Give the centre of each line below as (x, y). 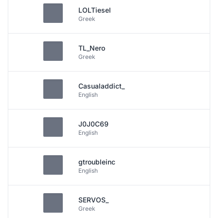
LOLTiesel (95, 10)
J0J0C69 (93, 124)
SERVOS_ (93, 200)
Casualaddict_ (101, 86)
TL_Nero (92, 48)
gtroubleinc (97, 162)
